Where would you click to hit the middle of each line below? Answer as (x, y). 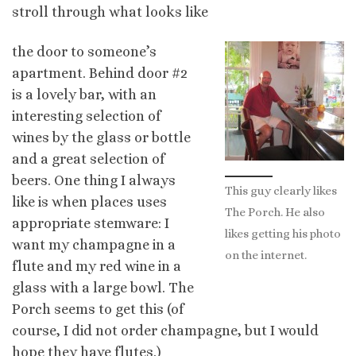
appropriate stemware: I (91, 223)
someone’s (122, 51)
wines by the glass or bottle (101, 137)
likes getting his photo (283, 233)
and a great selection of (88, 159)
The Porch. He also (275, 212)
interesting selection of (86, 116)
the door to (50, 51)
